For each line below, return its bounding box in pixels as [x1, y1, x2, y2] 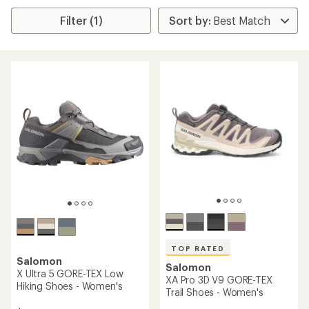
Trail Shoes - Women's [166, 286, 263, 298]
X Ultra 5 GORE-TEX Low [17, 267, 123, 279]
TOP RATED [171, 244, 226, 252]
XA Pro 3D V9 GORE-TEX [166, 274, 272, 286]
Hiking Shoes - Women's [17, 279, 123, 292]
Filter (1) [59, 14, 103, 27]
